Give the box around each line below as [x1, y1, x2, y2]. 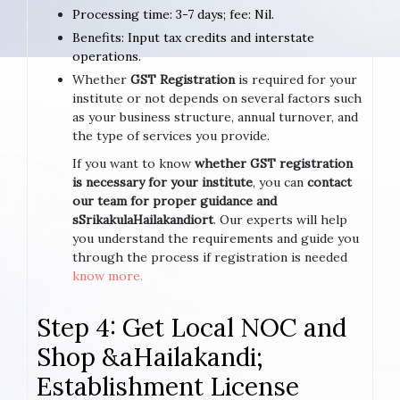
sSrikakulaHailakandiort [72, 211, 213, 228]
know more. [72, 267, 143, 284]
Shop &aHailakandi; [37, 340, 263, 373]
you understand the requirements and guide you [72, 229, 359, 246]
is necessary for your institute [72, 173, 253, 190]
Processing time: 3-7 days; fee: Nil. [72, 5, 274, 22]
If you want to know [72, 154, 195, 171]
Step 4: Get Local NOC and [37, 311, 346, 344]
